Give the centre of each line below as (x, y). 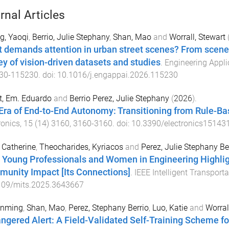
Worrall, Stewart (197, 37)
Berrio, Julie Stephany (71, 37)
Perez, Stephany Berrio (108, 208)
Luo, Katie (170, 208)
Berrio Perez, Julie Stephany (119, 98)
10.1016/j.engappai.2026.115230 (117, 75)
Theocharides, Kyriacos (81, 147)
